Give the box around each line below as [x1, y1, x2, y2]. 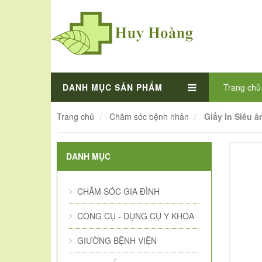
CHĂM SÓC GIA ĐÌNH [77, 185, 160, 197]
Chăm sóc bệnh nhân [109, 111, 189, 122]
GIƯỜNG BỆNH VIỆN [77, 235, 157, 246]
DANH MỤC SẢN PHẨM [63, 81, 163, 93]
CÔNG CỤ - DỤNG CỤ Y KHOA [77, 210, 194, 222]
